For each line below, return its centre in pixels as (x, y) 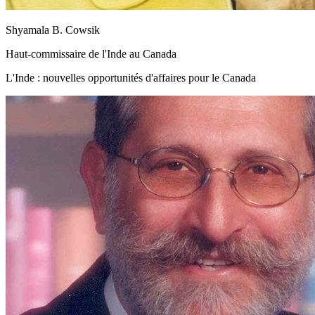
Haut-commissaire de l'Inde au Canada (91, 53)
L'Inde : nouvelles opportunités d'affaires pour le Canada (131, 77)
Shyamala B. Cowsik (53, 30)
